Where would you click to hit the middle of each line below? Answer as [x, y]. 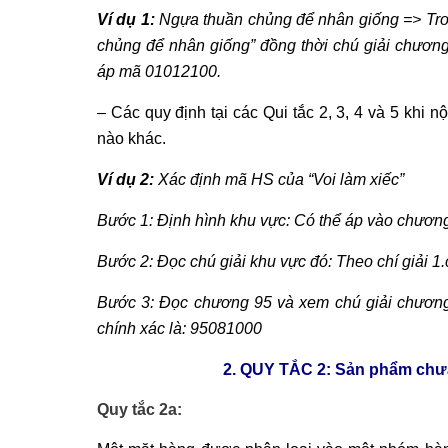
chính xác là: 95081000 [179, 328]
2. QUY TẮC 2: [278, 369]
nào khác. [131, 138]
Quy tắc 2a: [139, 409]
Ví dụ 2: [125, 179]
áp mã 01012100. [159, 71]
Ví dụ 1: [126, 19]
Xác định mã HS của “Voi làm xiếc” [279, 179]
